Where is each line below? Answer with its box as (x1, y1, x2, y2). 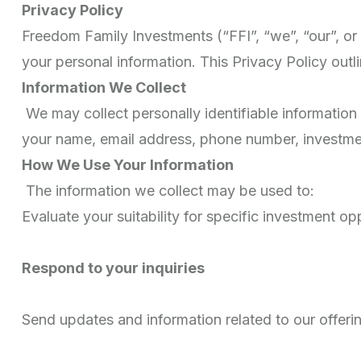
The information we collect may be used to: (22, 181, 314, 199)
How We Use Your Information (22, 156, 234, 173)
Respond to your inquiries (22, 259, 205, 276)
